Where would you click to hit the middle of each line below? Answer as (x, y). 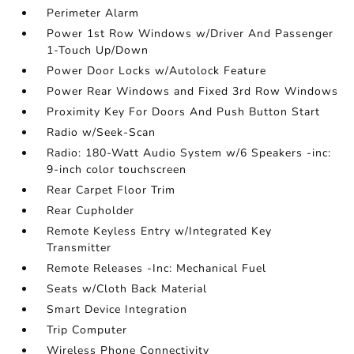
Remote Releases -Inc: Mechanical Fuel (157, 268)
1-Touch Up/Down (98, 50)
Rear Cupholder (91, 210)
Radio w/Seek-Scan (102, 132)
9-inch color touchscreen (117, 169)
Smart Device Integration (117, 309)
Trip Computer (87, 330)
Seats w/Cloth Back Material (127, 288)
